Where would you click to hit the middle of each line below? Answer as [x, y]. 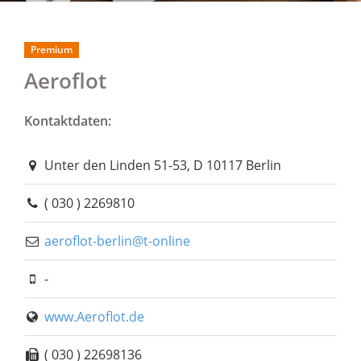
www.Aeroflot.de [94, 317]
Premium [52, 50]
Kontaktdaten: [68, 121]
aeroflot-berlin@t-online [117, 241]
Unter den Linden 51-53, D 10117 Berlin [161, 165]
